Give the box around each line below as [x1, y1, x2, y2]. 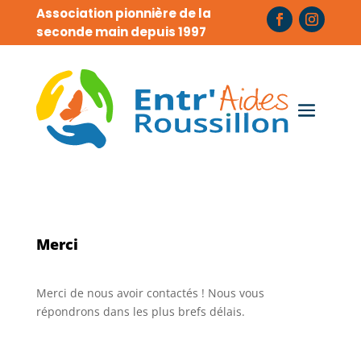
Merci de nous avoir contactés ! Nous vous [35, 284, 264, 301]
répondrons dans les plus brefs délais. [35, 303, 245, 319]
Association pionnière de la [35, 5, 211, 22]
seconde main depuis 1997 [35, 23, 206, 40]
